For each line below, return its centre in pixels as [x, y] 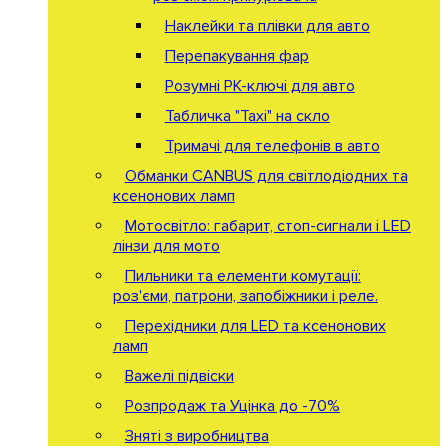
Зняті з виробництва [196, 435]
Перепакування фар [236, 55]
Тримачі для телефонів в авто [272, 145]
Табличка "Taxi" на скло [247, 115]
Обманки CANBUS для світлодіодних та [266, 175]
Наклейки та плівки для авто [267, 25]
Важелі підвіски [179, 375]
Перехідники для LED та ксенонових [255, 325]
